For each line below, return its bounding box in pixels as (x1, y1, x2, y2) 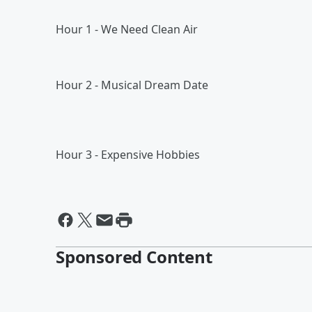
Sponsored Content (56, 245, 212, 268)
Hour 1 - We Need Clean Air (56, 22, 198, 37)
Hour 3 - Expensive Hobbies (56, 147, 200, 162)
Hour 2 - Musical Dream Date (56, 77, 208, 93)
